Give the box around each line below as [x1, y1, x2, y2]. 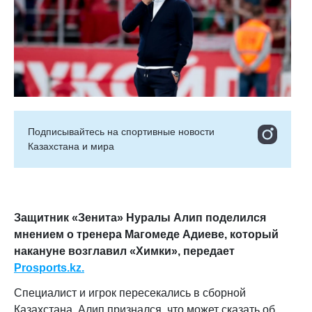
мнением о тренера [14, 228, 125, 240]
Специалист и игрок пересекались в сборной [14, 287, 246, 299]
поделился [203, 212, 266, 224]
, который [224, 228, 279, 240]
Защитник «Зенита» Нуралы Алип [14, 212, 203, 224]
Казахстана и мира [28, 141, 114, 152]
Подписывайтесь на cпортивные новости [28, 126, 214, 137]
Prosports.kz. [14, 262, 84, 274]
